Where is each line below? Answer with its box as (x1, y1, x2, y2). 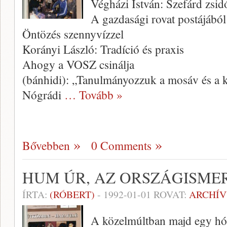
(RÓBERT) (50, 187, 95, 201)
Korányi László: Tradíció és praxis (22, 41, 184, 57)
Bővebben (22, 137, 70, 154)
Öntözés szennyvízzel (22, 26, 124, 42)
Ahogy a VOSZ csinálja (22, 56, 134, 72)
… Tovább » (64, 87, 123, 103)
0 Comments (91, 137, 152, 154)
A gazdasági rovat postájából (91, 11, 226, 27)
